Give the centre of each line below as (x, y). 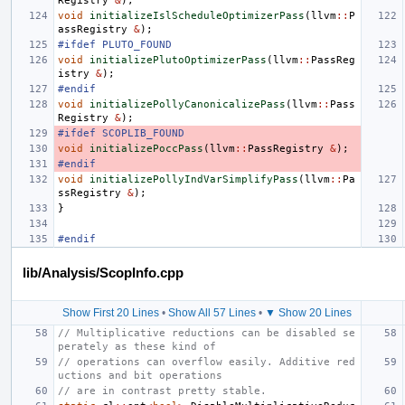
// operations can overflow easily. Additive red (207, 362)
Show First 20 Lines (111, 312)
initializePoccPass (146, 148)
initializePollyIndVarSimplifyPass (194, 179)
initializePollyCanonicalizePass (188, 104)
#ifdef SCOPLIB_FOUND (121, 133)
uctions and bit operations (140, 375)
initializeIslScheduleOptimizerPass (197, 15)
